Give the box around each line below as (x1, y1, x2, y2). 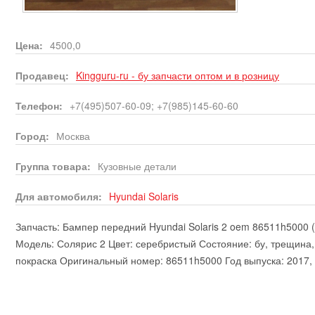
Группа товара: (15, 158, 94, 173)
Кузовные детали (98, 158, 176, 173)
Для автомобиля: (15, 188, 105, 203)
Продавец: (15, 67, 72, 82)
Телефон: (15, 98, 65, 112)
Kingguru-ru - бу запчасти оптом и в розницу (76, 67, 279, 82)
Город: (15, 128, 52, 143)
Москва (56, 128, 90, 143)
